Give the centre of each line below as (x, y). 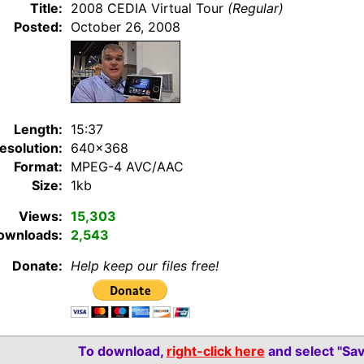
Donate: (37, 266)
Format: (38, 167)
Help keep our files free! (144, 266)
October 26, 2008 (125, 27)
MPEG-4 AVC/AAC (127, 167)
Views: (40, 216)
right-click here (215, 351)
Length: (38, 129)
